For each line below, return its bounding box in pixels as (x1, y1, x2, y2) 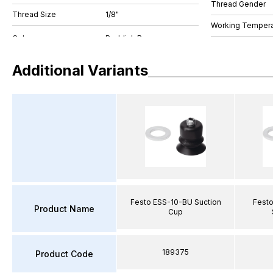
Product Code (35, 248, 93, 259)
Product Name (34, 203, 94, 214)
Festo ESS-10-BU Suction (130, 197, 221, 207)
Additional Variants (12, 61, 148, 79)
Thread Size (12, 10, 56, 19)
